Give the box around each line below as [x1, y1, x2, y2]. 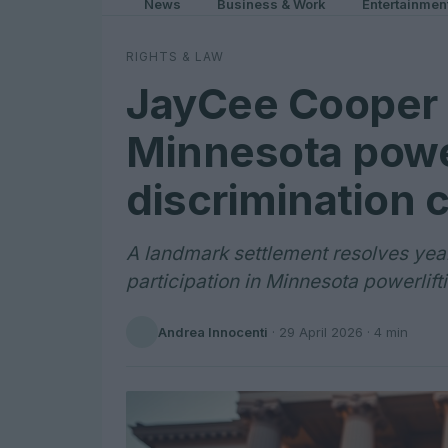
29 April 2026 [279, 323, 363, 340]
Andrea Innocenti [158, 323, 268, 340]
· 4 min [363, 323, 408, 340]
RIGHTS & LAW [126, 49, 224, 64]
